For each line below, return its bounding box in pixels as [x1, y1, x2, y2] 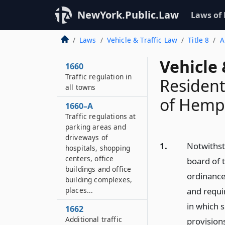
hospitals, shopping [65, 143, 131, 153]
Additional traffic [65, 214, 122, 224]
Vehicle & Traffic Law [106, 35, 178, 45]
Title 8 [188, 35, 209, 45]
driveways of [65, 133, 108, 142]
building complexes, [65, 175, 133, 184]
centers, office [65, 154, 114, 163]
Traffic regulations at [65, 111, 136, 121]
